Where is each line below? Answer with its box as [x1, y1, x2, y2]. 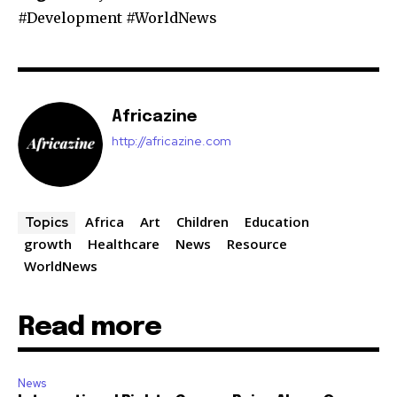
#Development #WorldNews [18, 9, 217, 27]
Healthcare [88, 235, 160, 253]
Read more [18, 314, 161, 342]
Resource [227, 235, 287, 253]
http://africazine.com [112, 133, 231, 150]
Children [176, 213, 229, 231]
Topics [25, 214, 68, 232]
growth [24, 235, 72, 253]
